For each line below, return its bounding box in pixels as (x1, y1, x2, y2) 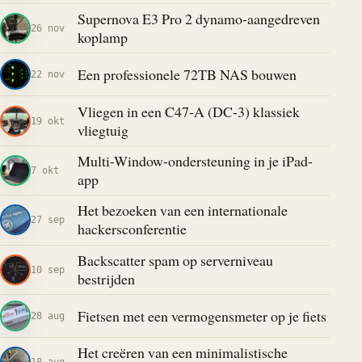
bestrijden (77, 268, 135, 288)
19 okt (31, 114, 65, 127)
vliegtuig (77, 120, 128, 140)
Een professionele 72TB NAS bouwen (77, 64, 297, 84)
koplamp (77, 27, 128, 47)
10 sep (31, 263, 65, 276)
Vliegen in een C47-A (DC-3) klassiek (77, 101, 300, 121)
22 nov (31, 68, 65, 81)
